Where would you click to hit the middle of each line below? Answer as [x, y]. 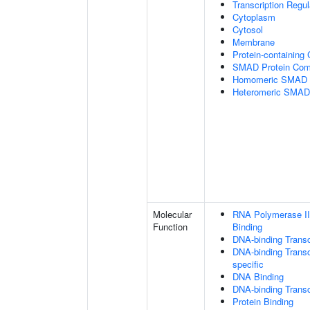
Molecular [172, 214]
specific [248, 264]
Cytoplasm [254, 17]
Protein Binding [263, 301]
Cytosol [248, 29]
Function [170, 227]
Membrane [254, 42]
